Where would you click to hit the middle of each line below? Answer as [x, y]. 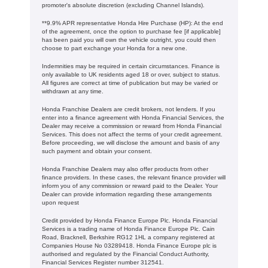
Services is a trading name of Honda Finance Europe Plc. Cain [128, 229]
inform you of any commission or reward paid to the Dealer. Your [130, 185]
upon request [60, 202]
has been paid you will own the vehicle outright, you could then [129, 39]
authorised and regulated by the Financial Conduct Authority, [126, 254]
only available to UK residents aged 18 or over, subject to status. [131, 74]
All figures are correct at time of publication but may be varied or [130, 83]
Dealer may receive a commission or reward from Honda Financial [132, 126]
